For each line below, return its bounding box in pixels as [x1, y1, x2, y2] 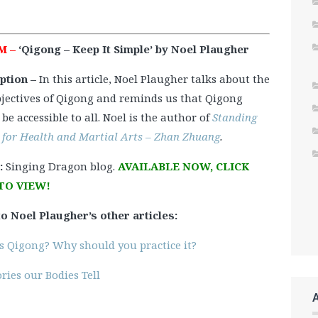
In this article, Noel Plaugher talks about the [38, 72, 270, 87]
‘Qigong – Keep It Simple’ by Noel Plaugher [18, 42, 249, 57]
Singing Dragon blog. [5, 159, 118, 174]
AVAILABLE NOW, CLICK [117, 159, 249, 174]
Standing [212, 110, 257, 125]
